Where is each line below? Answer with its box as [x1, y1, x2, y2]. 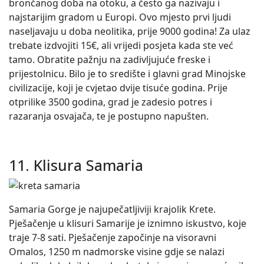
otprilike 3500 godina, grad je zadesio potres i [9, 95, 212, 108]
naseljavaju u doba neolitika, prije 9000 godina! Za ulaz [9, 25, 250, 38]
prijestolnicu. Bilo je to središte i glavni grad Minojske [9, 67, 246, 80]
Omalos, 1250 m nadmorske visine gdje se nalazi [9, 245, 225, 258]
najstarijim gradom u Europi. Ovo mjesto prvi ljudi [9, 11, 231, 24]
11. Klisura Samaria [9, 155, 143, 175]
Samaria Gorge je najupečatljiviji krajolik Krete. [9, 203, 216, 216]
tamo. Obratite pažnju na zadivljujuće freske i [9, 53, 210, 66]
